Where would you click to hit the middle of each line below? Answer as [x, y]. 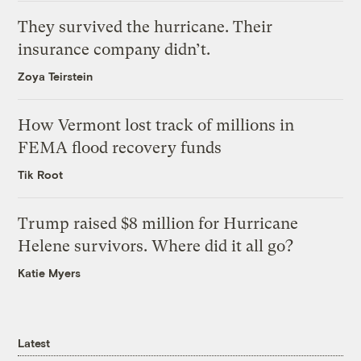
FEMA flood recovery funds [120, 148]
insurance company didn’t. [114, 50]
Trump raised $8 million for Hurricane [158, 224]
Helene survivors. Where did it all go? [156, 247]
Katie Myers [50, 273]
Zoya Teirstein [56, 77]
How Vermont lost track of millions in [156, 126]
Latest [34, 343]
